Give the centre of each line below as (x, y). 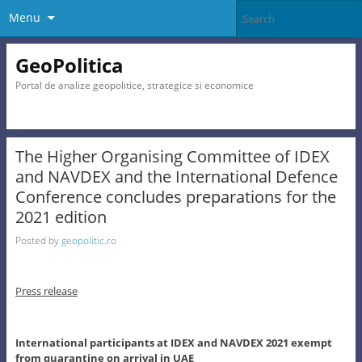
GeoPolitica (69, 65)
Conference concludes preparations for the (175, 197)
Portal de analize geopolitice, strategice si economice (134, 85)
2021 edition (61, 217)
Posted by (38, 240)
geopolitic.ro (88, 240)
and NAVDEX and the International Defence (176, 177)
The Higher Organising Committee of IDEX (172, 157)
